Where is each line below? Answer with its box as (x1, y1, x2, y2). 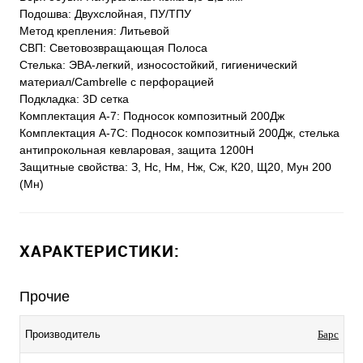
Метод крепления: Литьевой (19, 24, 169, 38)
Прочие (19, 288, 70, 305)
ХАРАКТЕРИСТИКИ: (19, 240, 180, 263)
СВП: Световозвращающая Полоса (19, 41, 207, 55)
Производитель (25, 328, 100, 341)
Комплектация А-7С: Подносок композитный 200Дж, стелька (19, 126, 340, 140)
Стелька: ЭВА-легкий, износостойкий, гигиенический (19, 58, 297, 72)
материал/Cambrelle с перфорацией (19, 75, 214, 89)
